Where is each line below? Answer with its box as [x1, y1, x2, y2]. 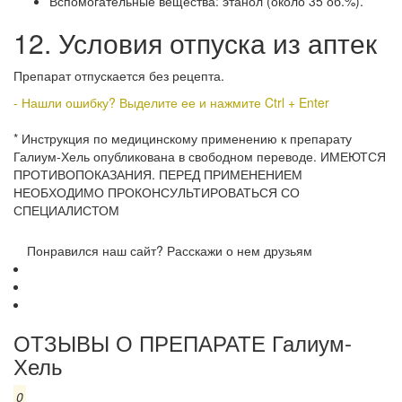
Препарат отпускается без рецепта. [13, 66, 224, 85]
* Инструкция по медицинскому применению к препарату [13, 129, 352, 148]
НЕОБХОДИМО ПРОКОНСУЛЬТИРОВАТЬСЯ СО [13, 183, 300, 202]
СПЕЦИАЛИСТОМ [13, 201, 119, 220]
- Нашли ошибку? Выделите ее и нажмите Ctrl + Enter [13, 93, 329, 112]
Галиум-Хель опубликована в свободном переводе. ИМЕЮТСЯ [13, 147, 386, 166]
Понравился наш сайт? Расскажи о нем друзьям [27, 241, 312, 260]
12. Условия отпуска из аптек [13, 23, 377, 63]
